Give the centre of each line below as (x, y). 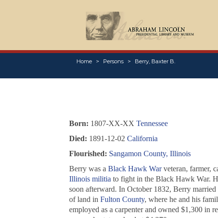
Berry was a (88, 169)
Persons (113, 62)
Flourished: (88, 154)
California (142, 139)
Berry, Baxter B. (155, 62)
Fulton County (122, 200)
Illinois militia (90, 179)
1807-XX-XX (112, 124)
